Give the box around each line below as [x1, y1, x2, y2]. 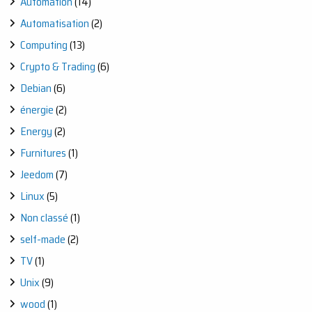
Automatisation [20, 14, 89, 32]
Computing [20, 36, 68, 54]
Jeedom [20, 165, 54, 183]
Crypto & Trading [20, 57, 95, 75]
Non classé [20, 208, 68, 226]
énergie [20, 100, 54, 118]
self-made [20, 230, 65, 248]
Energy [20, 122, 52, 140]
